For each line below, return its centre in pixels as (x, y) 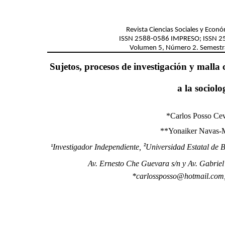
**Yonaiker (180, 131)
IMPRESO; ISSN (194, 39)
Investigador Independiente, (98, 147)
